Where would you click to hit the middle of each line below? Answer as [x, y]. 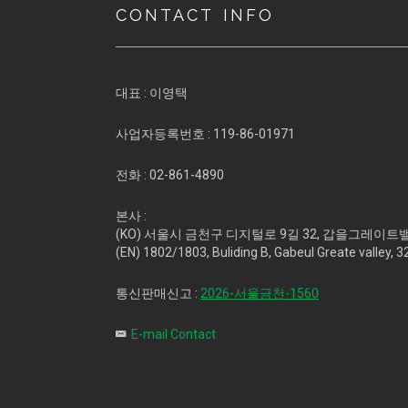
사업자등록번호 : [164, 133]
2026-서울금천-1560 [260, 293]
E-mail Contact [173, 334]
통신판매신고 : [158, 293]
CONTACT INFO [195, 15]
